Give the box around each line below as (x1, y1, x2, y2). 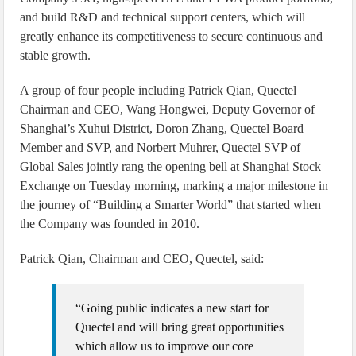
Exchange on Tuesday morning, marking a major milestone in (20, 178, 329, 192)
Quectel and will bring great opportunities (75, 319, 284, 334)
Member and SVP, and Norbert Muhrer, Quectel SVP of (20, 140, 301, 154)
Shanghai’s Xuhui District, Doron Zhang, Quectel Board (20, 121, 304, 135)
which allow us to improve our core (75, 339, 254, 353)
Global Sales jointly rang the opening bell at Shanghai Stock (20, 159, 322, 173)
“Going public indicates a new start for (75, 300, 269, 315)
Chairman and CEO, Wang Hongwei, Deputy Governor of (20, 102, 315, 116)
